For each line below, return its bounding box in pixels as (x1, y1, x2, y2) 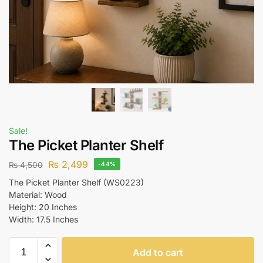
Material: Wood (9, 189, 67, 200)
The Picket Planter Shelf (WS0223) (9, 177, 144, 187)
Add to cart (133, 246, 183, 258)
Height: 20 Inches (9, 201, 77, 212)
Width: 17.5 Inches (9, 214, 78, 224)
